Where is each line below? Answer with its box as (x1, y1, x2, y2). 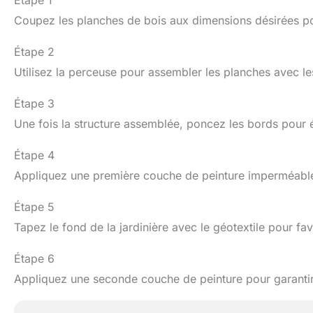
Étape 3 (14, 96, 54, 110)
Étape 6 (14, 251, 54, 265)
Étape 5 (14, 199, 54, 214)
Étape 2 (14, 44, 54, 59)
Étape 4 (14, 147, 54, 162)
